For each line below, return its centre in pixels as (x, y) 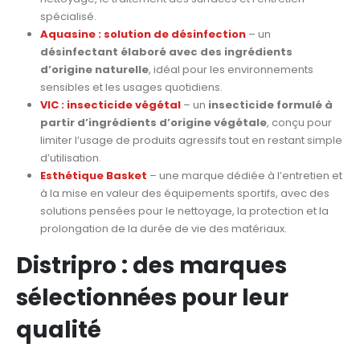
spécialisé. (68, 16)
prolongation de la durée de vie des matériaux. (163, 228)
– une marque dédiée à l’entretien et (244, 175)
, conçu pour (299, 122)
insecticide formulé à (270, 104)
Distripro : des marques (151, 265)
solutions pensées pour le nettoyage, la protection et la (184, 211)
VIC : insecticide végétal (110, 104)
